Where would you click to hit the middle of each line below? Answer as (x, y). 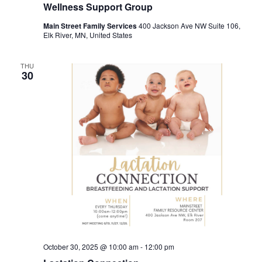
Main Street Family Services (91, 26)
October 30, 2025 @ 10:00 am (91, 246)
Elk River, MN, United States (87, 35)
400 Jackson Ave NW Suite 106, (189, 26)
